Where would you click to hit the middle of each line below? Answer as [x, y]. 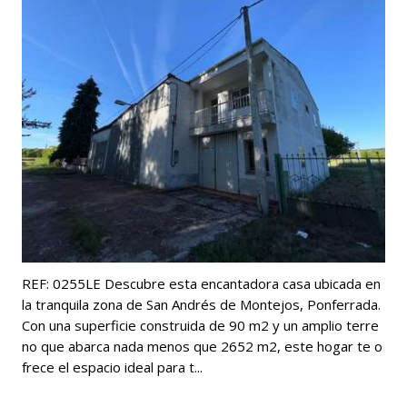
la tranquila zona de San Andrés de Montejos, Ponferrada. [201, 304]
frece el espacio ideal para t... [112, 367]
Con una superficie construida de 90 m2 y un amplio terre [200, 325]
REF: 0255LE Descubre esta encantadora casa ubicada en [201, 283]
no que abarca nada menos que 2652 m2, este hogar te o [202, 346]
